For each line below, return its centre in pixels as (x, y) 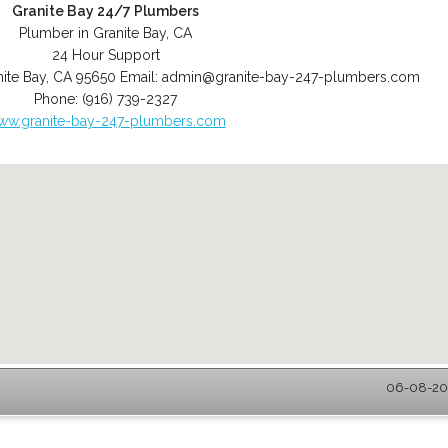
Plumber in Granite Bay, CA (106, 33)
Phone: (58, 99)
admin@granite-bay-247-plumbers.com (291, 77)
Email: (141, 77)
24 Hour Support (105, 55)
